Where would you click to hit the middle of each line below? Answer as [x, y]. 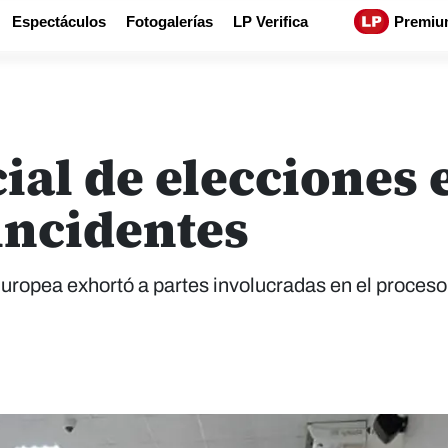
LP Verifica [270, 21]
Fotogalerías [169, 21]
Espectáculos [59, 21]
